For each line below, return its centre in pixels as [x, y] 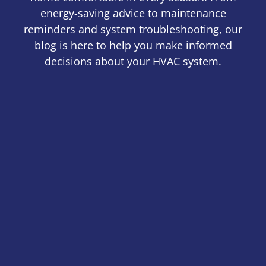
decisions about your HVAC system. [133, 61]
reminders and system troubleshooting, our [133, 29]
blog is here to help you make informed [133, 45]
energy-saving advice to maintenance [133, 13]
